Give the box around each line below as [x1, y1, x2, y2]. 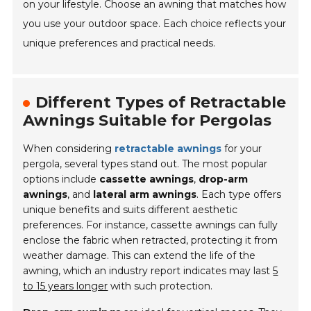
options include [23, 173, 100, 186]
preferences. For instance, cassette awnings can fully [23, 219, 278, 232]
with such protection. [108, 280, 213, 293]
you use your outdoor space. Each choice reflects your [23, 17, 287, 31]
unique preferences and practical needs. [23, 37, 216, 50]
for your [221, 142, 262, 155]
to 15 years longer [23, 280, 108, 293]
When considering [23, 142, 115, 155]
